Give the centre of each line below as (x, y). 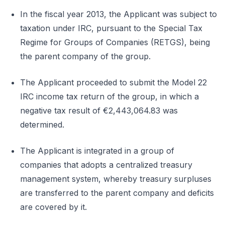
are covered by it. (53, 207)
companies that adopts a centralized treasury (106, 165)
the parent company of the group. (85, 56)
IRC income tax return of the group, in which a (109, 96)
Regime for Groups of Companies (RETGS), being (115, 42)
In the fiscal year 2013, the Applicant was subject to (119, 14)
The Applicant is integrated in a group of (97, 151)
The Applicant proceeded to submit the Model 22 (114, 82)
